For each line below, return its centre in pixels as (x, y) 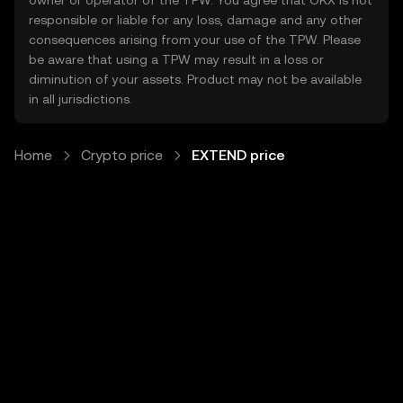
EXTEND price (238, 155)
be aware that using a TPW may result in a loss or (176, 59)
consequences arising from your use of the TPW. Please (195, 40)
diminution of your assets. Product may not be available (195, 79)
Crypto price (122, 155)
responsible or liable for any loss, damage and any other (196, 20)
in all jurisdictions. (81, 99)
